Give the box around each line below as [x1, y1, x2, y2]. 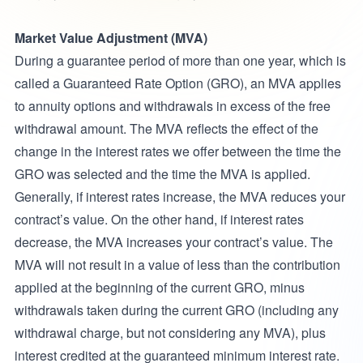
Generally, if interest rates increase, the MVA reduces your [14, 187, 345, 206]
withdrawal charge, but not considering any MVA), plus [14, 323, 326, 342]
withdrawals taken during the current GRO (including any [14, 301, 339, 319]
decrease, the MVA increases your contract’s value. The [14, 233, 333, 251]
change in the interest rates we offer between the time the [14, 142, 341, 160]
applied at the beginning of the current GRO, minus [14, 278, 305, 297]
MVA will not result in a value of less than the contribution [14, 255, 340, 274]
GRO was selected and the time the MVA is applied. [14, 164, 310, 183]
